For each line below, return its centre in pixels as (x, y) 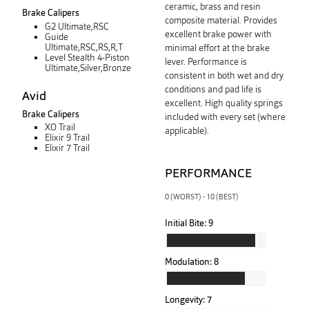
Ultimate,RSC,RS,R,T (84, 47)
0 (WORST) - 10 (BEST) (202, 197)
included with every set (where (225, 117)
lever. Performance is (206, 61)
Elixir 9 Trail (68, 138)
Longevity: (185, 299)
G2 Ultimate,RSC (77, 26)
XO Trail (60, 128)
